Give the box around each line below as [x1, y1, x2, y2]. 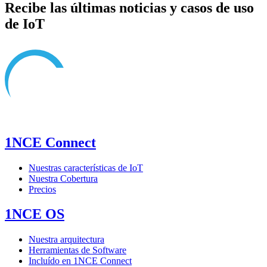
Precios [29, 184, 56, 194]
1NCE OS [5, 206, 64, 222]
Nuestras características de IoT [29, 162, 143, 173]
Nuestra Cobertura [29, 173, 98, 184]
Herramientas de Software [29, 245, 126, 256]
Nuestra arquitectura [29, 234, 104, 245]
